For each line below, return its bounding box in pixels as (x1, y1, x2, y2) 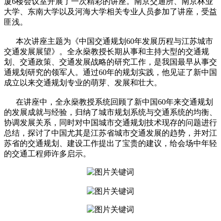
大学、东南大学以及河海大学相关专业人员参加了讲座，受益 (4, 7, 217, 16)
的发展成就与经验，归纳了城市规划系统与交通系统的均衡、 (4, 108, 217, 116)
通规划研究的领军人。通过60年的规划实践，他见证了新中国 (4, 68, 217, 76)
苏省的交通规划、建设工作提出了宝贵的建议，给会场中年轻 (4, 139, 217, 147)
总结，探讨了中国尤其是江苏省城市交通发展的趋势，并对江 (4, 128, 217, 137)
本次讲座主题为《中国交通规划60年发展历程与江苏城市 (4, 37, 213, 45)
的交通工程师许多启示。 (4, 149, 91, 158)
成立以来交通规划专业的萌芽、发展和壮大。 (4, 78, 162, 87)
